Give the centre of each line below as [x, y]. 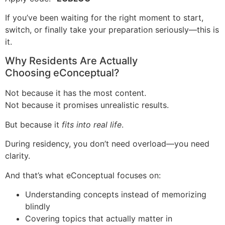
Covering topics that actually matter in [99, 218]
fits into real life [92, 124]
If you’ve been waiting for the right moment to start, [104, 17]
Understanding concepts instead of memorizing [116, 194]
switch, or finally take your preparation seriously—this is [112, 29]
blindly [39, 206]
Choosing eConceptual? [64, 73]
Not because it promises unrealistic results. [88, 105]
